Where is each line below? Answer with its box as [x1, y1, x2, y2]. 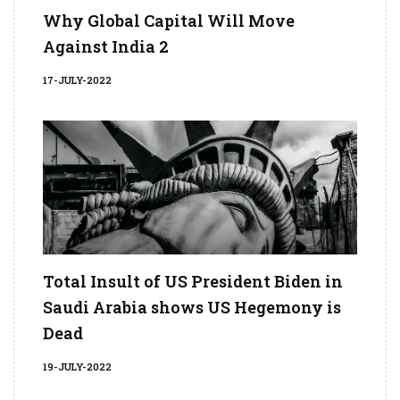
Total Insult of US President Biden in [43, 271, 343, 293]
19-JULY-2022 [43, 360, 112, 374]
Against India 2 [43, 36, 169, 58]
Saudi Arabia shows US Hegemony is [43, 296, 341, 319]
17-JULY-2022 [43, 73, 112, 87]
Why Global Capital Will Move [43, 10, 295, 32]
